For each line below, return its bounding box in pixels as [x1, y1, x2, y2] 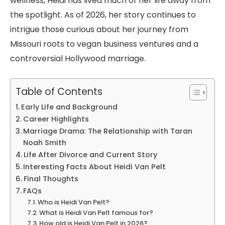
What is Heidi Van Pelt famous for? [39, 207, 154, 217]
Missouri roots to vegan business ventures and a [10, 38, 198, 50]
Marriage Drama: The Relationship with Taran [23, 126, 192, 136]
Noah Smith [23, 137, 66, 148]
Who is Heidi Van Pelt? [38, 197, 110, 207]
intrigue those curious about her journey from [10, 23, 188, 35]
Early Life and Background [21, 101, 118, 112]
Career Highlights [23, 114, 89, 124]
